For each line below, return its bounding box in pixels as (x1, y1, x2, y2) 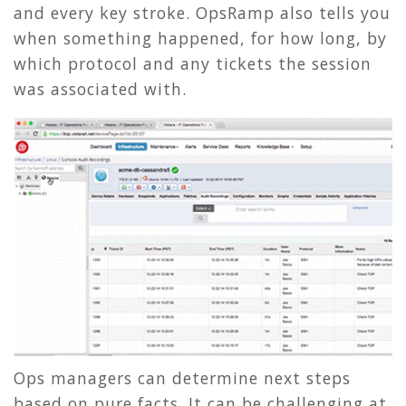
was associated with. (14, 78, 187, 101)
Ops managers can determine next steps (14, 366, 351, 389)
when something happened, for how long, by (14, 27, 387, 50)
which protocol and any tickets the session (14, 53, 372, 75)
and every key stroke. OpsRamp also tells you (14, 2, 391, 24)
